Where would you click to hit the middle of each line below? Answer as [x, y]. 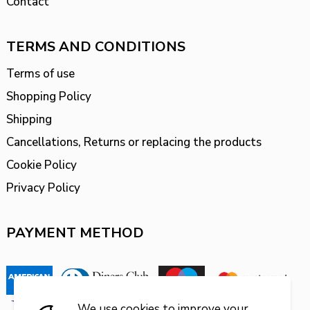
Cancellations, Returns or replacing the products [134, 143]
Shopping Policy [48, 97]
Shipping [29, 120]
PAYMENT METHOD [75, 233]
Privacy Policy [43, 188]
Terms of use [40, 74]
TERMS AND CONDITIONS [95, 47]
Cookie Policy [41, 165]
